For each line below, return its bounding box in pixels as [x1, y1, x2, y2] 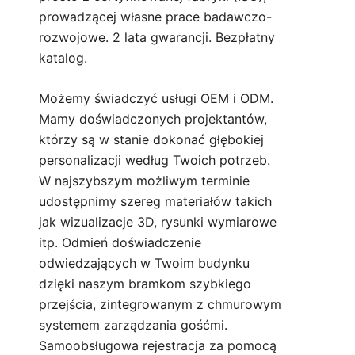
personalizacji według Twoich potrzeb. [39, 152, 270, 169]
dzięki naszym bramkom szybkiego [39, 276, 251, 292]
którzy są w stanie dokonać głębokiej [39, 132, 264, 148]
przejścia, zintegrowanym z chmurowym [39, 296, 281, 313]
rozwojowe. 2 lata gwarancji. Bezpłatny [39, 29, 275, 46]
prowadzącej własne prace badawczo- [39, 9, 272, 25]
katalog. [39, 50, 87, 67]
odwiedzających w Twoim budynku [39, 255, 250, 272]
